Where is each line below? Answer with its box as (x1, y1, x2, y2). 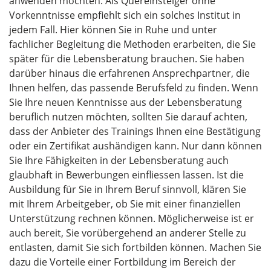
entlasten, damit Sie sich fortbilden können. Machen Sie (9, 240, 261, 254)
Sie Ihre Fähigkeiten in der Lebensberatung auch (9, 153, 229, 167)
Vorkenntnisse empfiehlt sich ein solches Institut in (9, 8, 241, 22)
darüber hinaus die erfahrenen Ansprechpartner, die (9, 66, 250, 80)
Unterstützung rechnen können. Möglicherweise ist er (9, 211, 254, 225)
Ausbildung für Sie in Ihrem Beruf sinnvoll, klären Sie (9, 182, 246, 196)
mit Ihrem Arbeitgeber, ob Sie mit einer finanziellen (9, 197, 241, 211)
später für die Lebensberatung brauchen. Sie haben (9, 51, 244, 65)
